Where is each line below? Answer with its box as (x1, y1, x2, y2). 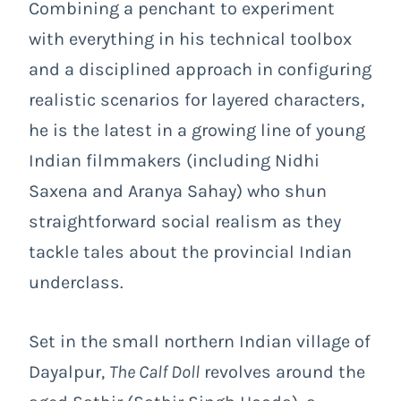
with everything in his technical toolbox (29, 28, 352, 49)
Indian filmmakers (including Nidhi (29, 149, 320, 171)
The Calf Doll (109, 361, 200, 382)
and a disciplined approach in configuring (29, 58, 371, 80)
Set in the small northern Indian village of (29, 330, 371, 352)
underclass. (29, 271, 124, 293)
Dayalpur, (29, 361, 109, 382)
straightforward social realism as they (29, 210, 341, 232)
